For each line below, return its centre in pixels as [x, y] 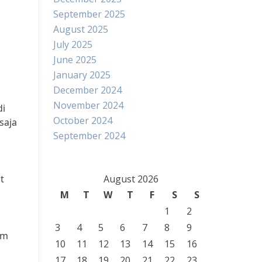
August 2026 [131, 179]
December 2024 [87, 90]
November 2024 [88, 105]
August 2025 [81, 29]
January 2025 [82, 75]
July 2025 [73, 44]
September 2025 [89, 14]
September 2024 [89, 136]
